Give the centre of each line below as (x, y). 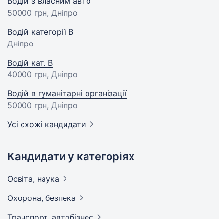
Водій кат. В (30, 63)
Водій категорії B (40, 32)
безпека (61, 198)
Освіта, (22, 179)
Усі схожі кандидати (47, 124)
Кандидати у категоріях (71, 156)
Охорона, (26, 198)
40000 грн (27, 74)
